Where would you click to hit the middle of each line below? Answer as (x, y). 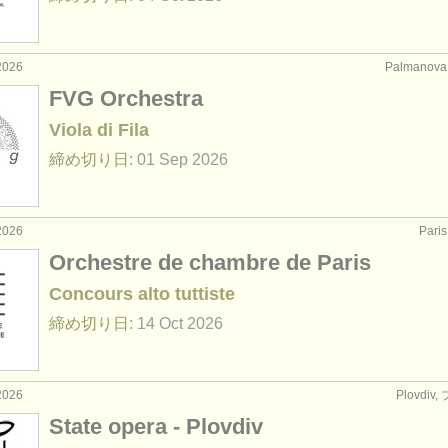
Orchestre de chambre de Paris (210, 262)
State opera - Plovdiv (156, 426)
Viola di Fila (99, 130)
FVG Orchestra (126, 98)
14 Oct (160, 323)
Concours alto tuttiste (142, 294)
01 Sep (162, 159)
